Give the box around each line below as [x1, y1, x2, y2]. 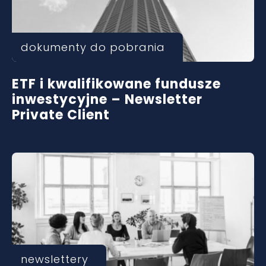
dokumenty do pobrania [21, 40, 165, 55]
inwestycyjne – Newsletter [12, 90, 202, 109]
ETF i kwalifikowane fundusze [12, 75, 221, 93]
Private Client [12, 106, 110, 124]
